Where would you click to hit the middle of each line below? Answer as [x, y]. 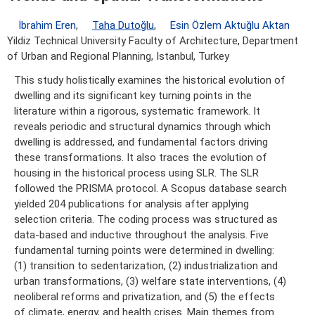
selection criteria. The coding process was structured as [146, 220]
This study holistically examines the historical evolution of [150, 81]
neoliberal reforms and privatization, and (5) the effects [144, 297]
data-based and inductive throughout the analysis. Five [141, 235]
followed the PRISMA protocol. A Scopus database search [150, 189]
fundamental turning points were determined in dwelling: [144, 251]
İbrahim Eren [47, 26]
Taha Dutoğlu [123, 26]
